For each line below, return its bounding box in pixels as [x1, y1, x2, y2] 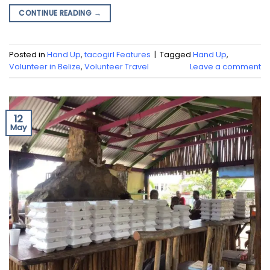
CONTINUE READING [19, 8, 94, 19]
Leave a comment [190, 61, 261, 72]
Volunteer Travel [84, 61, 149, 72]
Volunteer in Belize [9, 61, 81, 72]
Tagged [160, 49, 193, 60]
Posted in [9, 49, 47, 60]
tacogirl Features [84, 49, 151, 60]
